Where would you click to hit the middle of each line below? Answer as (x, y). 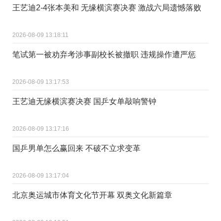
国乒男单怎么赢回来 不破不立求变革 (76, 148)
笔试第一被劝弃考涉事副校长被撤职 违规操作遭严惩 (104, 54)
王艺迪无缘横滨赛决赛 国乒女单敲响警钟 (84, 101)
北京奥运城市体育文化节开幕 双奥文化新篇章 (92, 195)
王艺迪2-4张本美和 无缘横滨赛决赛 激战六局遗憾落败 (107, 7)
